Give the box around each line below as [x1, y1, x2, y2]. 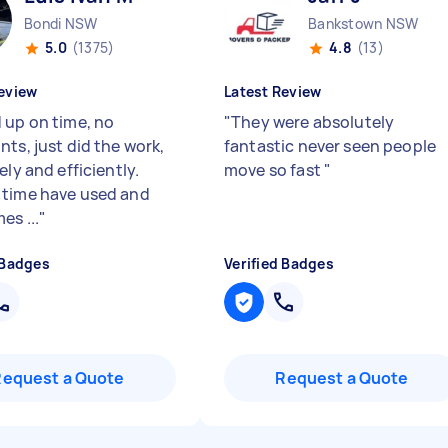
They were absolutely [231, 111, 395, 133]
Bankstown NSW [308, 14, 419, 33]
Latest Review [224, 82, 322, 101]
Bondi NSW [24, 14, 98, 33]
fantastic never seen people [224, 135, 437, 157]
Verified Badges [224, 254, 334, 273]
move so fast [224, 159, 324, 181]
